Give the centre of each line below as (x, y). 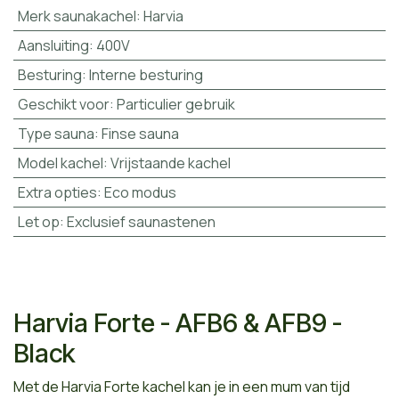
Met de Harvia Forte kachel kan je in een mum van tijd (182, 386)
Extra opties (57, 192)
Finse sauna (140, 133)
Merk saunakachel (77, 16)
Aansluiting (53, 45)
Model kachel (60, 163)
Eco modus (140, 192)
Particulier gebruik (175, 104)
